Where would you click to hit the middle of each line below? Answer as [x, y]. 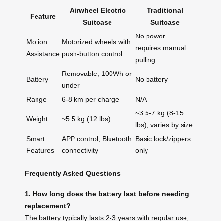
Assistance [43, 54]
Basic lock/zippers [163, 139]
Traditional [165, 11]
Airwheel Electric [97, 11]
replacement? [48, 206]
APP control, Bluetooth [97, 139]
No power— [154, 36]
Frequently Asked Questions [73, 173]
